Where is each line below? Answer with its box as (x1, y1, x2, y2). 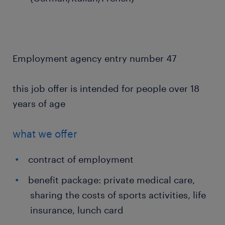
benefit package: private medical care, (28, 174, 195, 185)
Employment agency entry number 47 (13, 53, 177, 64)
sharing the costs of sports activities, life (30, 189, 206, 200)
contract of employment (28, 154, 134, 165)
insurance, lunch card (30, 204, 124, 215)
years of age (13, 98, 65, 109)
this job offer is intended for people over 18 (13, 83, 199, 94)
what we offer (13, 128, 77, 140)
